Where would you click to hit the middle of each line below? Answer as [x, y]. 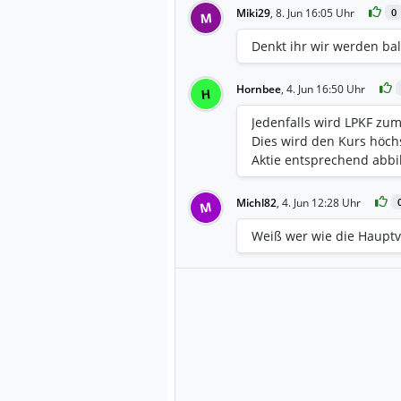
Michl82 [256, 202]
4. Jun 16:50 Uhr [326, 89]
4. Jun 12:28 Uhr [321, 202]
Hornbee [259, 89]
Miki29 [253, 13]
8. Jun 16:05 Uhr [315, 13]
